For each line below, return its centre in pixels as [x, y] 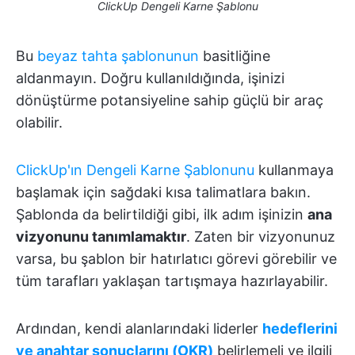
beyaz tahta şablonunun [118, 55]
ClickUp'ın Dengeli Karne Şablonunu [135, 170]
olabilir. [39, 122]
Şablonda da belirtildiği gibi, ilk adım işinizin [162, 214]
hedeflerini [300, 328]
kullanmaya [294, 170]
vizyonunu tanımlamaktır [101, 236]
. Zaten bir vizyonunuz [261, 236]
